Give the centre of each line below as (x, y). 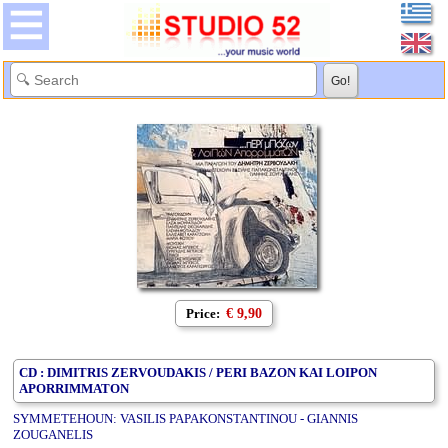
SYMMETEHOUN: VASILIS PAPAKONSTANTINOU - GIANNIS (185, 419)
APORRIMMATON (74, 388)
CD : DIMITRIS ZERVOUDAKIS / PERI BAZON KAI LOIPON (198, 372)
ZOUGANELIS (53, 435)
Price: (204, 313)
